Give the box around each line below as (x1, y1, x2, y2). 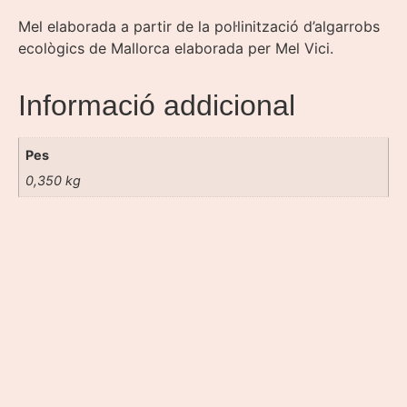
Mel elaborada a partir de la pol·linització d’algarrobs (18, 17, 380, 36)
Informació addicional (18, 89, 295, 123)
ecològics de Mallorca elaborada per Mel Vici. (18, 39, 333, 58)
